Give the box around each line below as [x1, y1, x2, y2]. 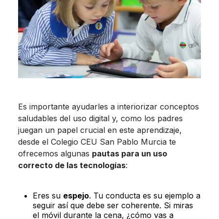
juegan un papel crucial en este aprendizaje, [18, 125, 182, 135]
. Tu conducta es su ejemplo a [88, 190, 200, 200]
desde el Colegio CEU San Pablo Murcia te [18, 136, 176, 147]
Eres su [32, 190, 63, 200]
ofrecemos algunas [18, 148, 92, 158]
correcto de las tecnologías [18, 160, 126, 170]
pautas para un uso [91, 148, 167, 158]
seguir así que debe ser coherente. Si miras [32, 200, 193, 210]
